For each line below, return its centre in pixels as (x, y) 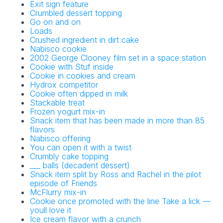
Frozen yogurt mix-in (67, 112)
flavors (42, 130)
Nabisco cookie (58, 49)
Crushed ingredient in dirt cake (84, 40)
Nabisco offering (60, 139)
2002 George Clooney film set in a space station (118, 58)
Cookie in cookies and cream (83, 76)
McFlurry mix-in (58, 192)
